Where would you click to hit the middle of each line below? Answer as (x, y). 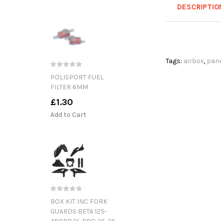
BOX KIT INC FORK (79, 201)
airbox (194, 61)
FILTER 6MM (69, 87)
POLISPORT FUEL (77, 77)
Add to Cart (68, 114)
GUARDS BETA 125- (79, 211)
